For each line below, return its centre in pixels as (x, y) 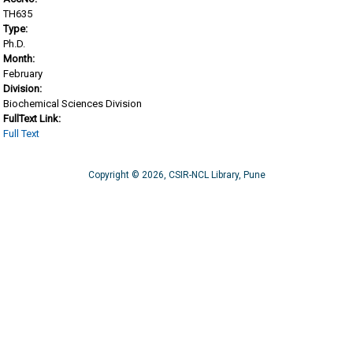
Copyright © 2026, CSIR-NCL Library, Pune (176, 175)
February (23, 74)
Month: (20, 59)
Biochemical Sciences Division (73, 104)
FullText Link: (33, 119)
